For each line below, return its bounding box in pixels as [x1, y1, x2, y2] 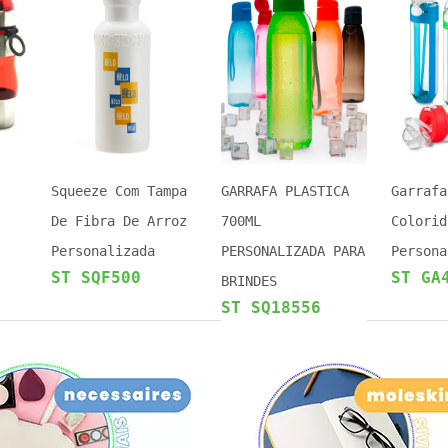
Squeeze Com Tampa [51, 183, 187, 199]
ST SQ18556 [221, 298, 321, 317]
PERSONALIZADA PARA [221, 243, 365, 259]
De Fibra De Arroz [51, 213, 187, 229]
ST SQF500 [51, 268, 141, 287]
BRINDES [221, 273, 277, 289]
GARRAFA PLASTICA [221, 183, 349, 199]
